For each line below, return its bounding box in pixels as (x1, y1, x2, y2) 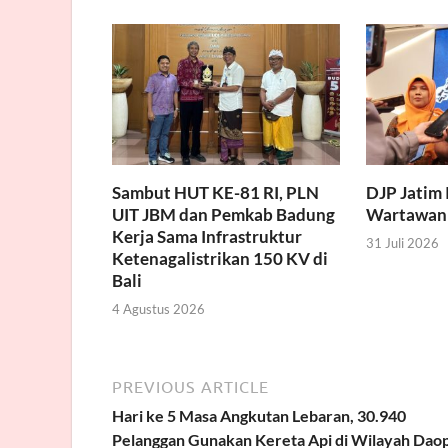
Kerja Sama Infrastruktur (112, 225, 302, 247)
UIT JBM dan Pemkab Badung (112, 203, 335, 225)
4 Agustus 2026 (112, 301, 205, 318)
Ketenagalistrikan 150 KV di (112, 247, 328, 269)
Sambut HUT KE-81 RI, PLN (112, 181, 319, 203)
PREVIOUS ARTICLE (112, 378, 269, 397)
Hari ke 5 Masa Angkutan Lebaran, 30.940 (112, 406, 406, 426)
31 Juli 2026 (365, 235, 439, 252)
